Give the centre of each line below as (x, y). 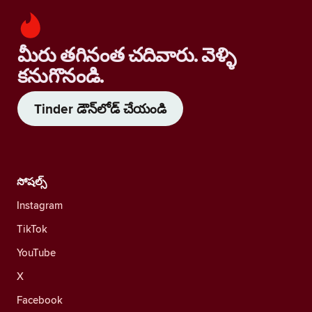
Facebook (40, 300)
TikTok (32, 229)
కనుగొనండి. (61, 76)
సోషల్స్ (32, 182)
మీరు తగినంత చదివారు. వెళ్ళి (127, 55)
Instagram (40, 205)
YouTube (36, 252)
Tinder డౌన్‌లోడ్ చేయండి (100, 109)
